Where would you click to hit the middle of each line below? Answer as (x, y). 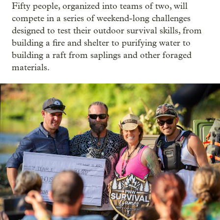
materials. (31, 68)
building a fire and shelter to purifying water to (101, 43)
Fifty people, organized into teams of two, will (100, 6)
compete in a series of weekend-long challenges (101, 18)
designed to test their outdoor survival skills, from (107, 31)
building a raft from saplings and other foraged (102, 55)
